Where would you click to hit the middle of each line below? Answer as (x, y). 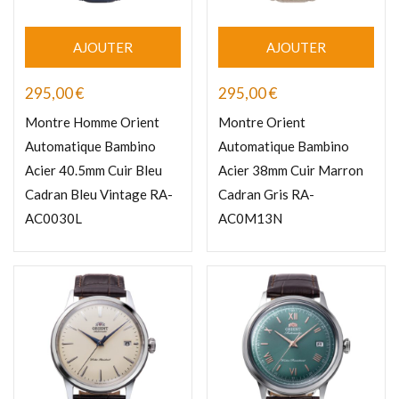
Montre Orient (262, 122)
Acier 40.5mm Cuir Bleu (94, 171)
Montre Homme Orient (92, 122)
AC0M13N (250, 219)
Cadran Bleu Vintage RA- (99, 195)
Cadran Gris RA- (266, 195)
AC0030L (53, 219)
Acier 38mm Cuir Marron (291, 171)
